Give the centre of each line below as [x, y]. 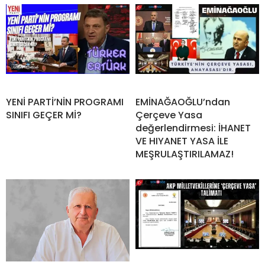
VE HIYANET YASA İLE [182, 141]
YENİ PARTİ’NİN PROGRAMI [65, 102]
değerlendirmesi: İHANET [193, 128]
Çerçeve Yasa [169, 115]
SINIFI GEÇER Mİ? [44, 115]
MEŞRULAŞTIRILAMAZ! [185, 154]
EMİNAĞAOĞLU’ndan [183, 102]
